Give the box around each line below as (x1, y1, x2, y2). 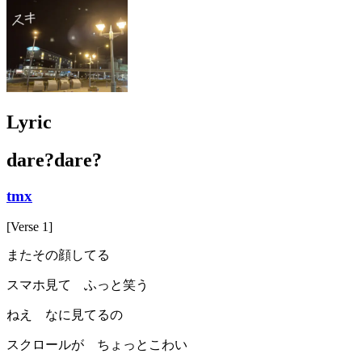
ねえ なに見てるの (6, 308, 123, 322)
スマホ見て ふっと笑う (6, 278, 149, 293)
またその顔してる (6, 248, 110, 263)
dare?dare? (6, 149, 102, 170)
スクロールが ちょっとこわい (6, 338, 187, 352)
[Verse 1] (6, 220, 53, 234)
